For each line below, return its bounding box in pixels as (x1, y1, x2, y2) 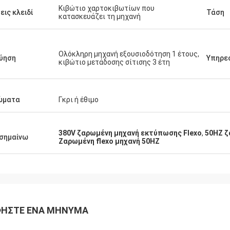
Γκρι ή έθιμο (59, 95, 99, 104)
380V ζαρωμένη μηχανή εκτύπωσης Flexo (59, 129, 202, 137)
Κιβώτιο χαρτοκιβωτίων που (59, 4, 155, 12)
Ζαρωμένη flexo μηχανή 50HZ (59, 137, 160, 145)
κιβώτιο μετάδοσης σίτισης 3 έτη (59, 58, 170, 66)
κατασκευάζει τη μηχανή (59, 12, 141, 21)
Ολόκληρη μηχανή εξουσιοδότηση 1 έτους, (59, 50, 199, 58)
